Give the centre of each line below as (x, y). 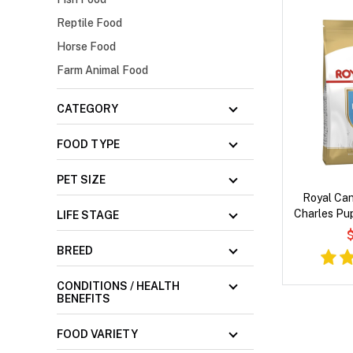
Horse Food (86, 47)
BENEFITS (84, 299)
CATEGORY (87, 109)
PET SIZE (81, 180)
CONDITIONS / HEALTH (118, 286)
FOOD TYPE (88, 145)
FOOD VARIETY (97, 334)
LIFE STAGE (88, 216)
